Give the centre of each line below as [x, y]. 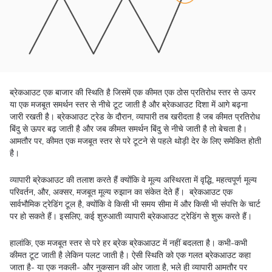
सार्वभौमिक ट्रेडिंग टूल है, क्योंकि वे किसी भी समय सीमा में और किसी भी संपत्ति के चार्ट [135, 204]
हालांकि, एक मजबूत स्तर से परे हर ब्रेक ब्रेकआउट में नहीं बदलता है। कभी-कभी [128, 243]
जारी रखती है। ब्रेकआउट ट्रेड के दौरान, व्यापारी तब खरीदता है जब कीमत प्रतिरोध [135, 117]
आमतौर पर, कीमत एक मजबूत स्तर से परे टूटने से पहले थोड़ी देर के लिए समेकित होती [135, 141]
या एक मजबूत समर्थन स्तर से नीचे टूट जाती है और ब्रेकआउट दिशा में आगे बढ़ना [129, 105]
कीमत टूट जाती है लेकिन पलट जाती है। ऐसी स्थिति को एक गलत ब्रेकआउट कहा [130, 255]
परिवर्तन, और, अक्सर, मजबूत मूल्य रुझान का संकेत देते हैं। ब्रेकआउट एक [121, 192]
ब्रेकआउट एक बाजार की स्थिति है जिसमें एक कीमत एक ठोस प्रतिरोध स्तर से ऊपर [133, 93]
